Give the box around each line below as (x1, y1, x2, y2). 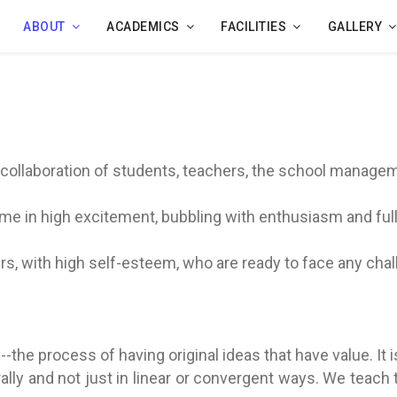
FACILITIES (221, 19, 286, 34)
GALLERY (327, 19, 382, 34)
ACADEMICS (106, 19, 180, 34)
